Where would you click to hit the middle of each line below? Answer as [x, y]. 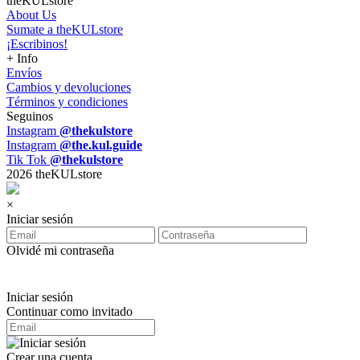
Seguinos [30, 116]
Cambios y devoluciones [69, 87]
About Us [31, 15]
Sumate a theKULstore [65, 29]
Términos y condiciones [67, 102]
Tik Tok [28, 160]
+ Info [22, 58]
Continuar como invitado [70, 311]
